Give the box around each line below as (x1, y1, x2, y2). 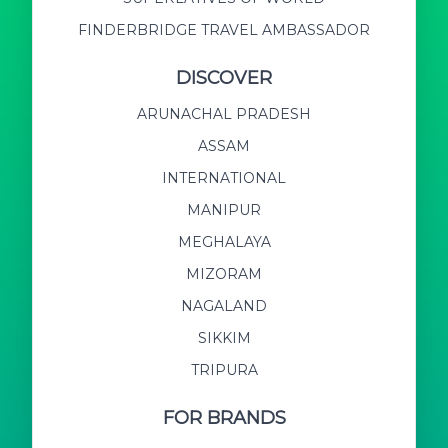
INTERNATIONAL (162, 168, 286, 187)
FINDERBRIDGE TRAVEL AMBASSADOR (78, 20, 370, 39)
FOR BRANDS (162, 406, 286, 429)
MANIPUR (187, 200, 261, 219)
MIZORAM (186, 264, 262, 283)
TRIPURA (190, 360, 258, 379)
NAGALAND (181, 296, 267, 315)
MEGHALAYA (177, 232, 271, 251)
